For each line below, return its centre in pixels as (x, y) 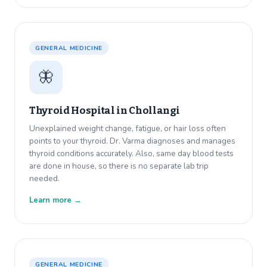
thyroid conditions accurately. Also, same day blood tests (131, 154)
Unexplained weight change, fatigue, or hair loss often (128, 129)
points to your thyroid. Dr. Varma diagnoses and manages (132, 141)
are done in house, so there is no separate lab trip (119, 166)
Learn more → (55, 201)
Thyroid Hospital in (79, 111)
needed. (44, 179)
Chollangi (155, 111)
